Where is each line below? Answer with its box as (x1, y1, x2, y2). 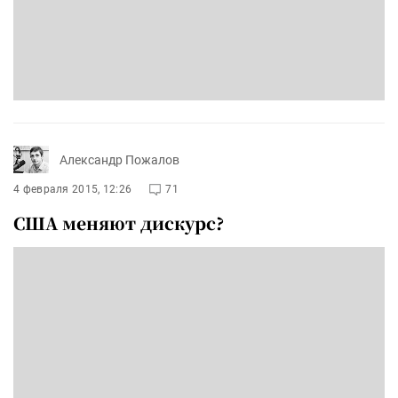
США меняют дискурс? (13, 211, 224, 235)
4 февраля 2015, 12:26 (13, 183, 132, 196)
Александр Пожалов (60, 152, 179, 167)
